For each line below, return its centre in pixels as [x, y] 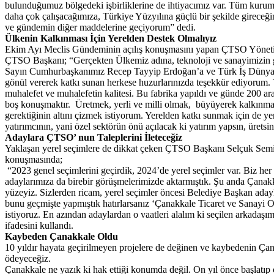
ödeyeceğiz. [28, 259]
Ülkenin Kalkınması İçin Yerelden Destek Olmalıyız [111, 39]
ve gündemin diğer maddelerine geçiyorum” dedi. [100, 28]
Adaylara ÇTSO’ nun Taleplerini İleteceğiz [94, 138]
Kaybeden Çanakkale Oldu [61, 237]
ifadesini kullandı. [39, 226]
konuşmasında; [34, 160]
